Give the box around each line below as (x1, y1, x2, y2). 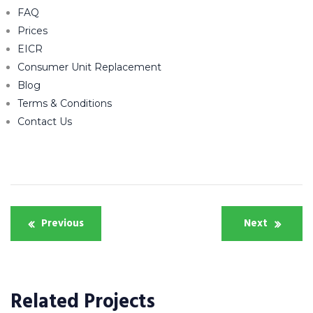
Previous (41, 215, 84, 231)
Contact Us (17, 115, 72, 128)
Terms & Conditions (17, 96, 112, 110)
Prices (17, 24, 48, 37)
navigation (10, 230, 128, 264)
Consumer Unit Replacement (17, 60, 161, 73)
